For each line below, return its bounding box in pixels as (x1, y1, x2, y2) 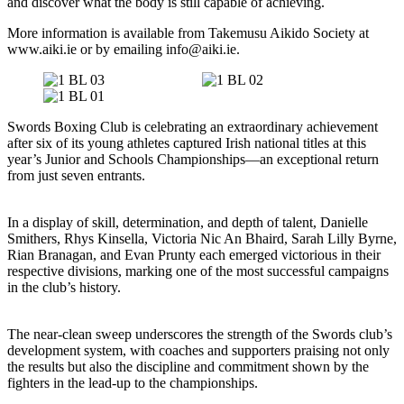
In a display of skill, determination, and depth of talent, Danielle (7, 215, 368, 230)
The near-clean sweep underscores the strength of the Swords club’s (7, 326, 392, 342)
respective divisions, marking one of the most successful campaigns (7, 263, 389, 279)
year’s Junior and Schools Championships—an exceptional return (7, 151, 379, 167)
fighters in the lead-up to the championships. (7, 375, 258, 390)
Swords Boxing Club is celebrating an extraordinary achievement (7, 119, 378, 134)
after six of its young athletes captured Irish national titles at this (7, 135, 366, 151)
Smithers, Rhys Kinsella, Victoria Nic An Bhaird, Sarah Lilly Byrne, (7, 231, 397, 246)
